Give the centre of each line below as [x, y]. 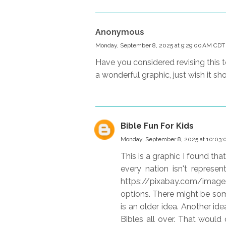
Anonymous [120, 32]
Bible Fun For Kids [157, 126]
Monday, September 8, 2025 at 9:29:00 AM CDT [160, 45]
